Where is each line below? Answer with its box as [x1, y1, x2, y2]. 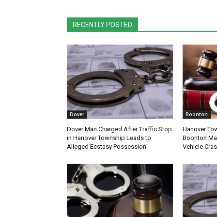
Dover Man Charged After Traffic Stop [67, 125, 172, 133]
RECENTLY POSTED [73, 21, 132, 29]
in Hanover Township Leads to [67, 134, 151, 142]
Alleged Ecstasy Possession [67, 143, 146, 151]
